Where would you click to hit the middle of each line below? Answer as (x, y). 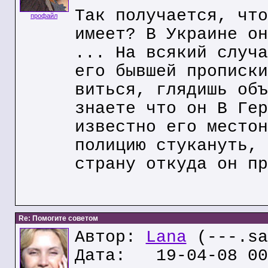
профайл (44, 16)
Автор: (110, 237)
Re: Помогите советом (57, 218)
